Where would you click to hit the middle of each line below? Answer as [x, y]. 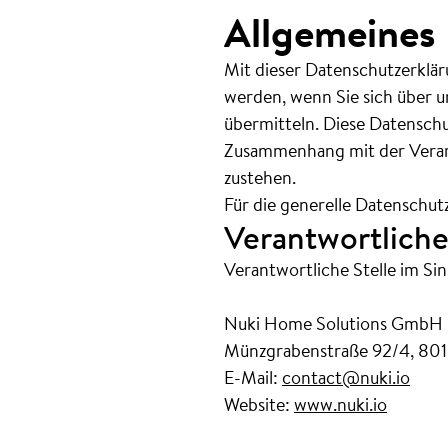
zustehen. [260, 177]
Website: [259, 404]
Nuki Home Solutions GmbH [333, 323]
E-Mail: [253, 377]
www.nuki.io [340, 404]
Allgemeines [330, 32]
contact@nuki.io [346, 377]
